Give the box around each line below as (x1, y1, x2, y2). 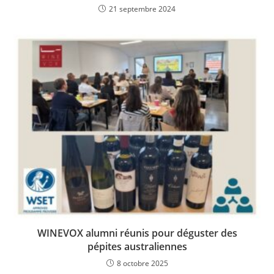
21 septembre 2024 (109, 3, 176, 14)
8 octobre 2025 (116, 258, 168, 269)
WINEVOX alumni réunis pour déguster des (37, 226, 237, 240)
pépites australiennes (87, 240, 187, 254)
